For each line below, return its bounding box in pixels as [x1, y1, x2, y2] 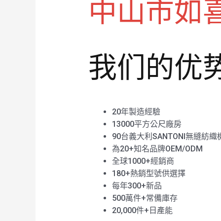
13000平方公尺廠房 [111, 119, 182, 129]
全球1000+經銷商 [111, 156, 174, 166]
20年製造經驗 [111, 107, 160, 116]
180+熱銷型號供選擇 [111, 168, 185, 178]
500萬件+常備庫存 [111, 193, 178, 203]
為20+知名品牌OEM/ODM [111, 144, 203, 153]
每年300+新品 [111, 181, 162, 190]
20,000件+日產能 [111, 205, 173, 215]
